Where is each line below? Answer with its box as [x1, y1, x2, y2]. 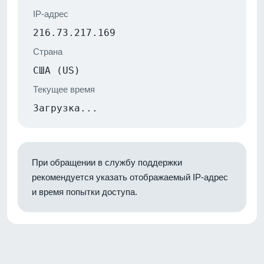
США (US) [33, 64, 80, 76]
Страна [33, 46, 62, 57]
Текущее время [33, 84, 95, 94]
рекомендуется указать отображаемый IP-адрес [32, 171, 228, 182]
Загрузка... [33, 102, 98, 114]
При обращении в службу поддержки [32, 157, 182, 167]
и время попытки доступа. [32, 186, 137, 197]
